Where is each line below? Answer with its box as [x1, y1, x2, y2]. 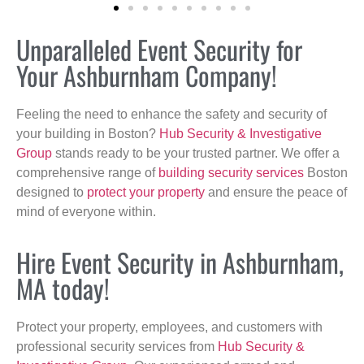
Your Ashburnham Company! [16, 55, 277, 94]
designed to [16, 184, 87, 199]
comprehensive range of [16, 165, 158, 180]
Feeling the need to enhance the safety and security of [16, 106, 327, 121]
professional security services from [16, 340, 218, 354]
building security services [158, 165, 304, 180]
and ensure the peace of [205, 184, 347, 199]
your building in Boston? [16, 126, 159, 141]
